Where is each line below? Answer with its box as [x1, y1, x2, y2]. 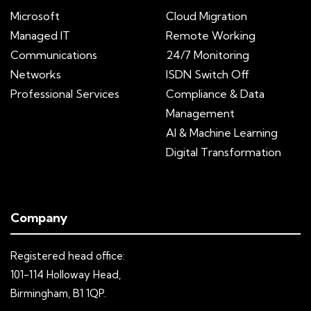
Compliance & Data [166, 87, 264, 101]
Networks [10, 67, 61, 82]
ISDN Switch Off [166, 67, 249, 82]
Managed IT [10, 28, 70, 43]
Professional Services [10, 87, 119, 101]
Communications [10, 48, 97, 62]
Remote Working [166, 28, 255, 43]
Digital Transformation [166, 145, 281, 160]
